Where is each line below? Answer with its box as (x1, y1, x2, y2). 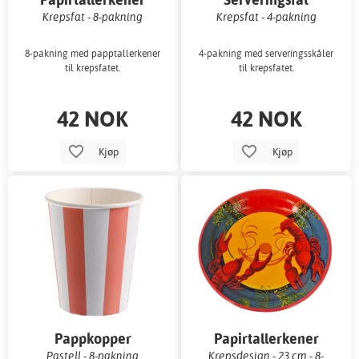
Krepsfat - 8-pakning (42, 9, 143, 23)
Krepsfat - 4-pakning (216, 9, 317, 23)
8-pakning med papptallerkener (25, 46, 161, 59)
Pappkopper (54, 329, 131, 348)
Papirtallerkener (213, 329, 319, 348)
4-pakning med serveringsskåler (199, 46, 334, 59)
